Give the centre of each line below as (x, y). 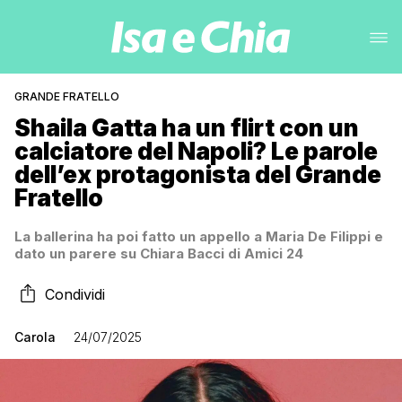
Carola (35, 337)
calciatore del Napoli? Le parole (196, 151)
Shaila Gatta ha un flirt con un (187, 128)
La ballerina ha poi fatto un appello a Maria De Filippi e (199, 236)
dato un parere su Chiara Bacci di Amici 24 (159, 253)
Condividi (75, 294)
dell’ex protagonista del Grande (198, 175)
